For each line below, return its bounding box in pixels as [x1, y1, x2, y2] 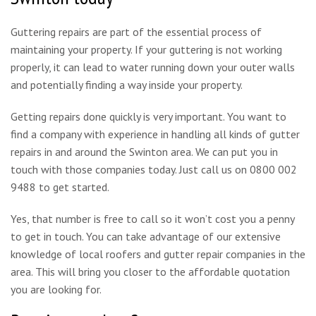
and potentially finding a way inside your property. [11, 78, 243, 92]
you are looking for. [11, 282, 102, 297]
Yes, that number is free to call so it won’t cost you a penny [11, 212, 294, 226]
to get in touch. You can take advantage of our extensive [11, 229, 281, 244]
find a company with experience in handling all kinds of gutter [11, 127, 300, 142]
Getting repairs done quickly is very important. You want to [11, 109, 286, 124]
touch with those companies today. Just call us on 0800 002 [11, 162, 297, 177]
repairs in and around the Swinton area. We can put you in [11, 145, 278, 159]
